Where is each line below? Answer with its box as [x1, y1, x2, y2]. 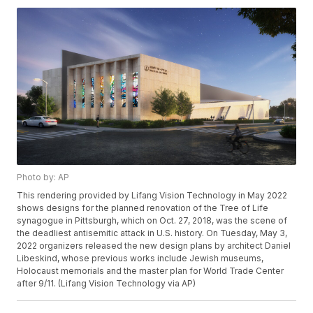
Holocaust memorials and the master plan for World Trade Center [17, 265, 284, 276]
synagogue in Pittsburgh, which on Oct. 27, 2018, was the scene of [17, 214, 288, 226]
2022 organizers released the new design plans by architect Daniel [17, 240, 291, 251]
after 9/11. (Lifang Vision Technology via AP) [17, 277, 196, 289]
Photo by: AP [17, 171, 70, 182]
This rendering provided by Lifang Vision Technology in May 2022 [17, 189, 288, 201]
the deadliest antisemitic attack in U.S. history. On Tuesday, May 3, [17, 227, 288, 238]
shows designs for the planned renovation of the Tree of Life [17, 202, 269, 213]
